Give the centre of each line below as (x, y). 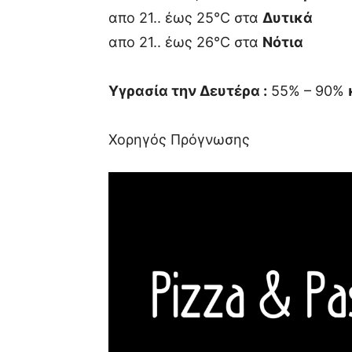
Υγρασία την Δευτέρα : (188, 91)
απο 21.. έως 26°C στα (185, 42)
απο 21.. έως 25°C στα (185, 18)
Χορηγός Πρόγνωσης (179, 139)
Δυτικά (288, 18)
